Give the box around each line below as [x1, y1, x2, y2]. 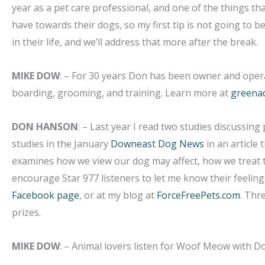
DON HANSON [12, 120, 78, 133]
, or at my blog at [79, 189, 157, 202]
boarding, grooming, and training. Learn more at [12, 86, 231, 99]
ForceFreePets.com [157, 189, 240, 202]
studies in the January [12, 137, 111, 150]
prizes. [12, 206, 41, 219]
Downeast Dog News [111, 137, 204, 150]
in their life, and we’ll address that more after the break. [12, 35, 258, 49]
